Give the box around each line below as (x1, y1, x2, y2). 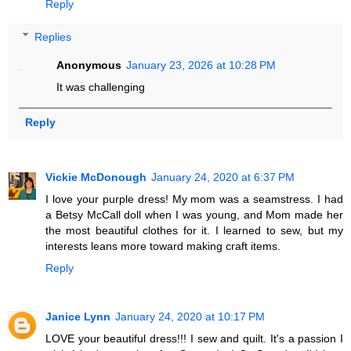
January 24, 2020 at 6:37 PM (151, 170, 295, 183)
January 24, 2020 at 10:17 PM (115, 309, 265, 323)
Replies (34, 30, 72, 43)
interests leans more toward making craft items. (45, 239, 280, 252)
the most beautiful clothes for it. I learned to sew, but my (45, 223, 343, 237)
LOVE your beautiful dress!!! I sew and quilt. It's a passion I (45, 331, 343, 345)
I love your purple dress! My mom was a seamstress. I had (45, 192, 343, 205)
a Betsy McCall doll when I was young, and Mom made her (45, 208, 343, 221)
